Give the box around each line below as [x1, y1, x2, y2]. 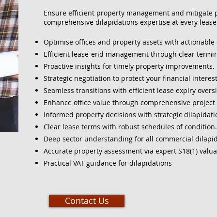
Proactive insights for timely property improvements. [44, 62, 215, 71]
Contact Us [64, 195, 109, 206]
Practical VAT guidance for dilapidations [44, 158, 172, 168]
